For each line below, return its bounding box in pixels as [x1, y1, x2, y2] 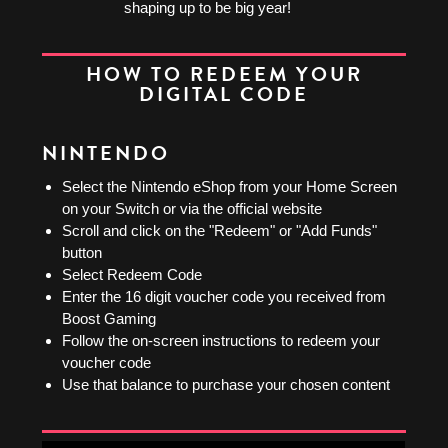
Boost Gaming [61, 309, 156, 327]
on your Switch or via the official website [61, 199, 322, 217]
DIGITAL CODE [139, 79, 309, 110]
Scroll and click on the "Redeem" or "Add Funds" [61, 221, 377, 239]
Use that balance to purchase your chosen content [61, 375, 390, 393]
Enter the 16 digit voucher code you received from [61, 287, 386, 305]
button [61, 243, 102, 261]
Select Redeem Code [61, 265, 202, 283]
